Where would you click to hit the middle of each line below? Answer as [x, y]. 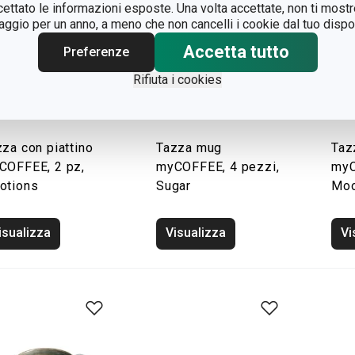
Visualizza [196, 233]
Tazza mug [189, 148]
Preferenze [96, 52]
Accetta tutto [236, 52]
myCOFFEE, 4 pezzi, [218, 167]
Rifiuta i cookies [177, 80]
